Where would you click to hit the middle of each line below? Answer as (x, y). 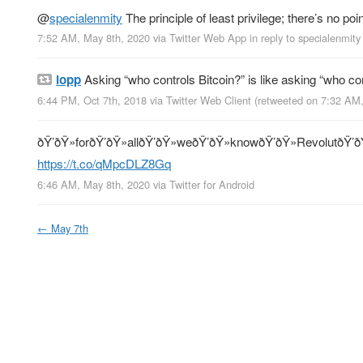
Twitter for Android (212, 184)
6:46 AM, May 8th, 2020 (94, 184)
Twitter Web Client (209, 100)
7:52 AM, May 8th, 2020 (94, 38)
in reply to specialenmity (305, 38)
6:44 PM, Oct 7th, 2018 (92, 100)
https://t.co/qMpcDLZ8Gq (104, 164)
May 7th (70, 228)
